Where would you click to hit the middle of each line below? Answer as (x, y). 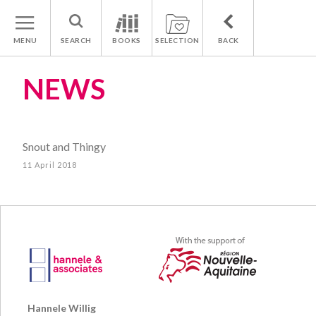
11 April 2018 (50, 165)
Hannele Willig (62, 308)
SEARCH (76, 40)
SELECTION (177, 40)
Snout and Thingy (64, 146)
